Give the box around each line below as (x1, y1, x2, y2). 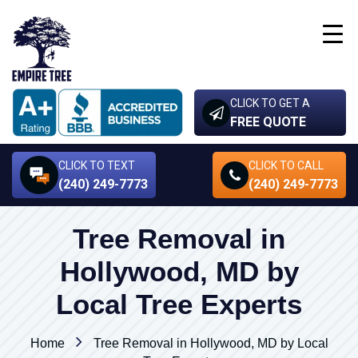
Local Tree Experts (56, 288, 302, 320)
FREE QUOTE (230, 114, 306, 129)
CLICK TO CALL (249, 159, 324, 172)
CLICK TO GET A (230, 97, 310, 109)
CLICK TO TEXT (58, 159, 135, 172)
